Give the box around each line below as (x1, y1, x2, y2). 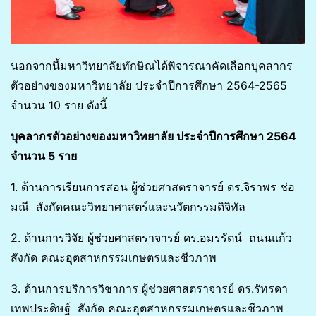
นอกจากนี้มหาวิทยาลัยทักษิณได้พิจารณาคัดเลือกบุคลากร (11, 58, 293, 73)
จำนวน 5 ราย (11, 148, 77, 163)
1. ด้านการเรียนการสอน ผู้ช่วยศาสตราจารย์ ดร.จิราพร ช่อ (11, 179, 295, 194)
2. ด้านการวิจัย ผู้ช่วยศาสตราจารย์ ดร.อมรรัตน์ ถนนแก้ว (11, 230, 292, 245)
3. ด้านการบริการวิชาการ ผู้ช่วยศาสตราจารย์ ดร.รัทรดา (11, 281, 291, 296)
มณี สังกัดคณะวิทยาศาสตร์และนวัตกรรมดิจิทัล (11, 199, 245, 214)
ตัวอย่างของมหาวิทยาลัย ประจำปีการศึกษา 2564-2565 (11, 78, 287, 92)
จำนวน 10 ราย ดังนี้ (11, 97, 107, 112)
